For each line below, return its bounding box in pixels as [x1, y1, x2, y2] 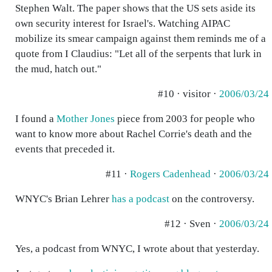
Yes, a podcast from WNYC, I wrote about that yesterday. [15, 243, 259, 254]
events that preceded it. [15, 143, 115, 155]
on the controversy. [169, 193, 254, 205]
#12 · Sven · [165, 218, 219, 229]
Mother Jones [56, 113, 115, 124]
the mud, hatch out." [15, 63, 101, 75]
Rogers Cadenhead [130, 168, 211, 180]
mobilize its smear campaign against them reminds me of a [15, 33, 266, 44]
